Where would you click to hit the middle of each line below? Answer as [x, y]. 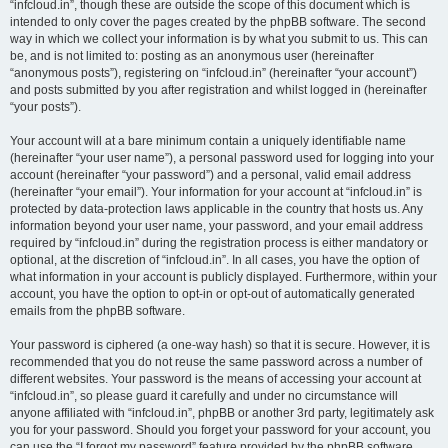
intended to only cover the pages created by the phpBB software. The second [218, 22]
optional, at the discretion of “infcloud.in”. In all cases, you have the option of [214, 260]
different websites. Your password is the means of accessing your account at [215, 379]
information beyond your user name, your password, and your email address [216, 226]
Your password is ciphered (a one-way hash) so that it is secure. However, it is [220, 345]
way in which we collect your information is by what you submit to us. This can [219, 39]
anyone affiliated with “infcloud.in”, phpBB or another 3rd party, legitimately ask [222, 413]
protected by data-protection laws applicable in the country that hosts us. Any [216, 209]
